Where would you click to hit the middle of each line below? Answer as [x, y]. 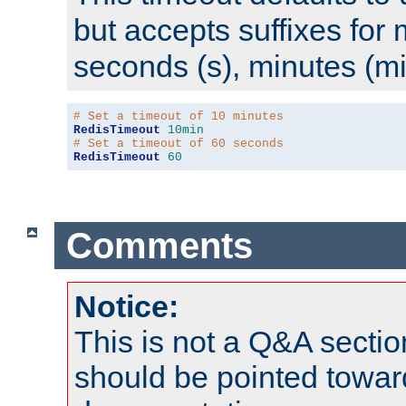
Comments [159, 245]
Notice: [126, 307]
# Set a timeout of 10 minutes [179, 117]
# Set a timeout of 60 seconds [179, 144]
